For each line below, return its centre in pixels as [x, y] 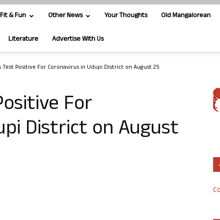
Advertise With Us [78, 40]
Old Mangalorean [186, 16]
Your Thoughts [126, 16]
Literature [23, 40]
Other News [65, 16]
